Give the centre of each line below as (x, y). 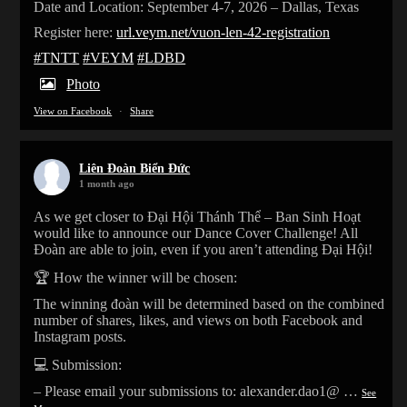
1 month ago (107, 184)
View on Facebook (73, 111)
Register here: (75, 33)
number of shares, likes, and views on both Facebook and (199, 321)
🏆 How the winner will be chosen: (136, 278)
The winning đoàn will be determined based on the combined (209, 304)
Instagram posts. (80, 337)
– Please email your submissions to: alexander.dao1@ (187, 392)
